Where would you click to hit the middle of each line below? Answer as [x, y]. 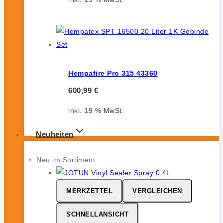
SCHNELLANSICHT [97, 214]
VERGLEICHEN [157, 191]
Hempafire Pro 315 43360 [113, 73]
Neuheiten [55, 134]
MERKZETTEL [89, 191]
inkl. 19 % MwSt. [96, 110]
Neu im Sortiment [66, 160]
